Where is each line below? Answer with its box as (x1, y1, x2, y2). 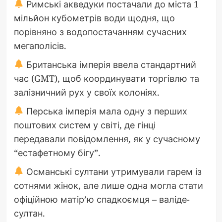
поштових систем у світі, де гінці (13, 118, 156, 131)
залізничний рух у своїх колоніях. (13, 86, 160, 98)
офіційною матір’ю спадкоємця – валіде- (13, 193, 190, 205)
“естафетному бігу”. (13, 146, 101, 159)
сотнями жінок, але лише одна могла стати (13, 179, 203, 191)
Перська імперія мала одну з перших (24, 105, 187, 117)
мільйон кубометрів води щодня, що (13, 11, 175, 24)
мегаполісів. (13, 39, 66, 52)
